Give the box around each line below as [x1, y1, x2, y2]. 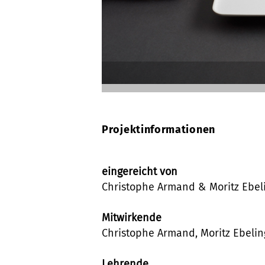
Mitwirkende [102, 211, 161, 224]
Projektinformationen [102, 123, 215, 136]
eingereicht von [102, 165, 177, 178]
